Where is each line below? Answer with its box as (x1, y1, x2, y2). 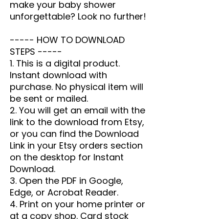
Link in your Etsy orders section (10, 139, 143, 152)
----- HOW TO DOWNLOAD (10, 33, 125, 46)
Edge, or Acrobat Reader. (10, 186, 118, 198)
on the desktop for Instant (10, 151, 124, 163)
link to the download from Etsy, (10, 115, 144, 128)
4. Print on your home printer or (10, 197, 145, 210)
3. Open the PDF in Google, (10, 174, 123, 187)
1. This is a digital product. (10, 57, 120, 69)
